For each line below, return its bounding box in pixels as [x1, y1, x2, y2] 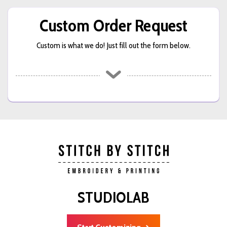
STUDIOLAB [78, 187, 149, 207]
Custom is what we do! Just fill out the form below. [36, 40, 191, 50]
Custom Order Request [40, 14, 187, 36]
